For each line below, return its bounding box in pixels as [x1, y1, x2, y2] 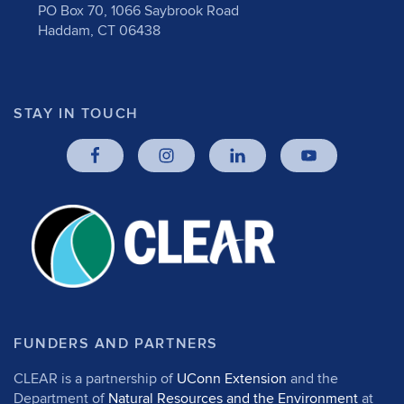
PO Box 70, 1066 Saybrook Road [38, 2, 239, 20]
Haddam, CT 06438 [38, 22, 161, 40]
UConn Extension [177, 369, 287, 388]
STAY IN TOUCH [14, 105, 139, 123]
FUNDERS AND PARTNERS [14, 334, 218, 353]
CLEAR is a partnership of [14, 369, 177, 388]
